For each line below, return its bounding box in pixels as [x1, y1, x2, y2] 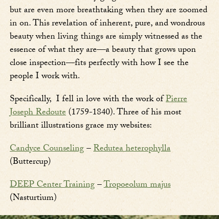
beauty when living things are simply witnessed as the [10, 30, 202, 45]
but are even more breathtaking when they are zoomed [10, 3, 207, 19]
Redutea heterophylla [93, 142, 171, 157]
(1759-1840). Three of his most [66, 106, 181, 121]
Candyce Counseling [10, 142, 84, 157]
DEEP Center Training [10, 178, 95, 194]
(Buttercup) [10, 155, 51, 171]
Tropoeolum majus [104, 178, 171, 194]
